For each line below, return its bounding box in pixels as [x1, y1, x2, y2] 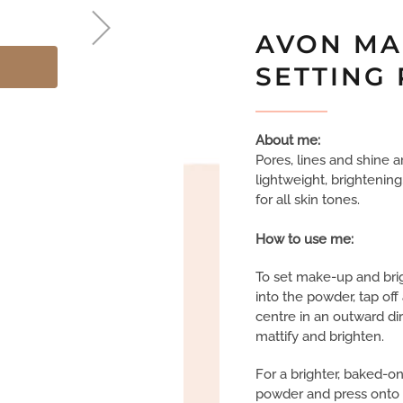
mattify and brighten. [255, 328, 384, 345]
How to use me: [255, 231, 354, 247]
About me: [255, 132, 320, 148]
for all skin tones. [255, 192, 363, 208]
